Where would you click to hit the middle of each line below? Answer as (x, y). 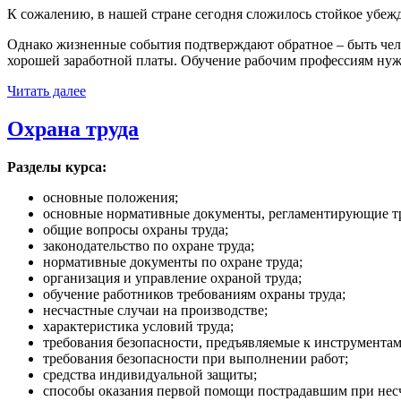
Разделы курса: (57, 166)
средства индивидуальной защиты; (150, 374)
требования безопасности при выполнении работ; (196, 358)
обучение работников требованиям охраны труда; (194, 294)
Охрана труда (73, 129)
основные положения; (111, 197)
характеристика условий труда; (138, 326)
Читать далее (47, 91)
